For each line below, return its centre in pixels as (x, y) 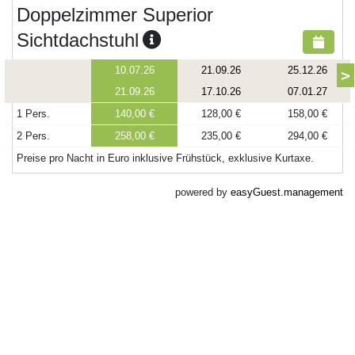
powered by (203, 192)
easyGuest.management (287, 192)
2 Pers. (33, 136)
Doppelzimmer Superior (115, 15)
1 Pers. (33, 114)
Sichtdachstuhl (78, 40)
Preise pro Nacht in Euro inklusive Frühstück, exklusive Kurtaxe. (165, 158)
